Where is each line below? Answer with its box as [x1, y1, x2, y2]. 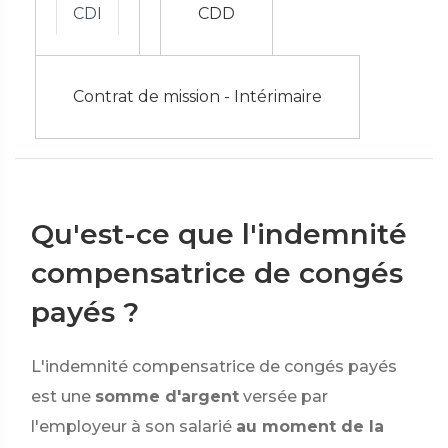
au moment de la [236, 417, 384, 436]
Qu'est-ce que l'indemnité [31, 217, 407, 251]
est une [31, 387, 91, 406]
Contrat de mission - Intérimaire [73, 87, 322, 106]
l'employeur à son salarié [31, 417, 232, 436]
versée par [243, 387, 328, 406]
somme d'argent [95, 387, 239, 406]
